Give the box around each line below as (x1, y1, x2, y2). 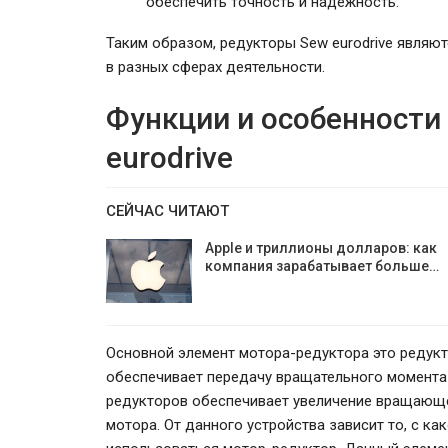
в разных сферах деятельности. (106, 58, 325, 76)
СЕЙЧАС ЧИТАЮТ (106, 202, 229, 220)
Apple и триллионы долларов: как (205, 240, 437, 256)
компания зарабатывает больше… (205, 258, 439, 274)
